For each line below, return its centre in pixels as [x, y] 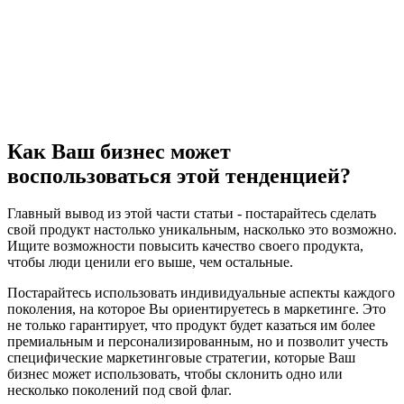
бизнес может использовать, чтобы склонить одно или [175, 374]
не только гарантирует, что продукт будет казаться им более [191, 326]
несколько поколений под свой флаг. [119, 390]
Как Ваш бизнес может [119, 151]
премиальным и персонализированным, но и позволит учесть [197, 342]
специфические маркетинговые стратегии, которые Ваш [181, 358]
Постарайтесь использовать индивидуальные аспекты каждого [201, 293]
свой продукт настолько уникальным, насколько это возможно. [202, 230]
